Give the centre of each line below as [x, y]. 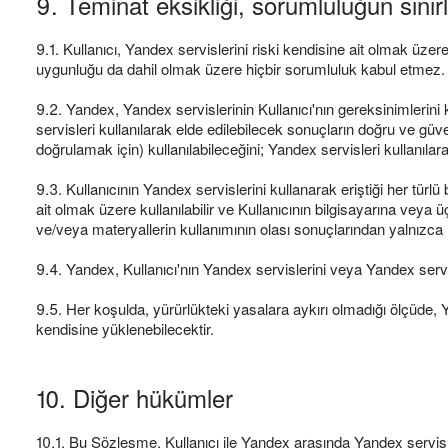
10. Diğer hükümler [134, 397]
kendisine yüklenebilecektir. [125, 328]
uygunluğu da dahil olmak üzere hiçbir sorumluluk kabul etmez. [240, 68]
